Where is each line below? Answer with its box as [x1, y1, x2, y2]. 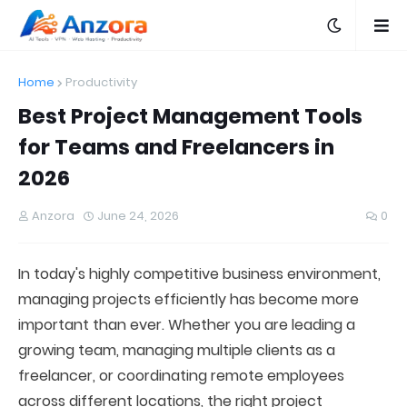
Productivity [65, 74, 137, 91]
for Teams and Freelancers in [18, 133, 334, 162]
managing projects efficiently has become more [18, 289, 359, 310]
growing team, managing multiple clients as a [18, 340, 335, 361]
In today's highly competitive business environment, [18, 263, 381, 284]
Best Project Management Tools [18, 102, 362, 131]
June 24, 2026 [97, 207, 179, 224]
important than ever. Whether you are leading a [18, 314, 355, 335]
